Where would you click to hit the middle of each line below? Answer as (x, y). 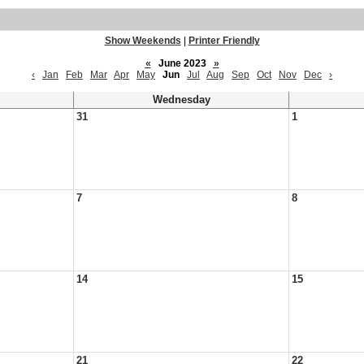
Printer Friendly (224, 41)
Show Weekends (143, 41)
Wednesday (181, 100)
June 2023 (182, 63)
